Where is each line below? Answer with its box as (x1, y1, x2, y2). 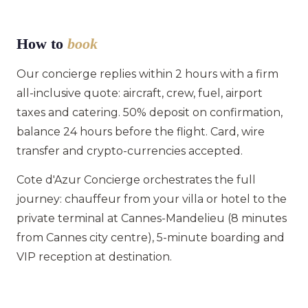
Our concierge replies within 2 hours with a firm (16, 67, 278, 80)
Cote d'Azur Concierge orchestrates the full (16, 173, 256, 186)
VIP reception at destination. (16, 250, 172, 263)
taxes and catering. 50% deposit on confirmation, (16, 105, 283, 119)
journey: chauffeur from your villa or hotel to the (16, 192, 287, 206)
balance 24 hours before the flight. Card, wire (16, 124, 265, 138)
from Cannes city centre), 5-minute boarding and (16, 230, 285, 244)
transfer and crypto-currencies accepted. (16, 144, 243, 157)
